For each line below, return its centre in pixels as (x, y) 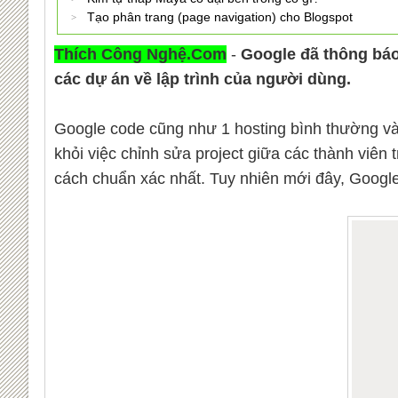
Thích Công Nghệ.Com (140, 54)
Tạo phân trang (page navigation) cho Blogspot (220, 17)
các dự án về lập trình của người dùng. (202, 79)
